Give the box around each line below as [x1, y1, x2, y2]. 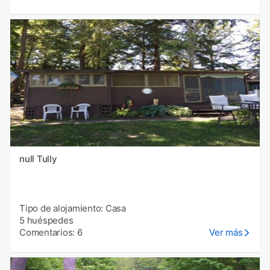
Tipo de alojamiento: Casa [19, 202, 126, 214]
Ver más [209, 226, 243, 238]
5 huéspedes [19, 214, 74, 226]
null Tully [36, 152, 57, 165]
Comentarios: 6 [19, 226, 83, 238]
